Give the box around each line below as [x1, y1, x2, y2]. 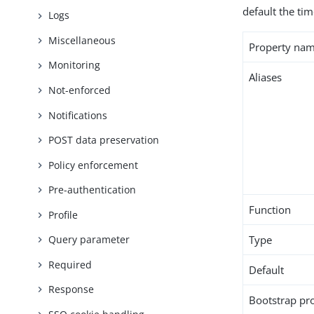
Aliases [249, 70, 282, 84]
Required [48, 257, 93, 271]
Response [48, 282, 95, 296]
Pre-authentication [48, 183, 137, 197]
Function [249, 203, 292, 217]
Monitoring [48, 58, 101, 72]
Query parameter [48, 233, 130, 247]
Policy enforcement [48, 158, 139, 172]
